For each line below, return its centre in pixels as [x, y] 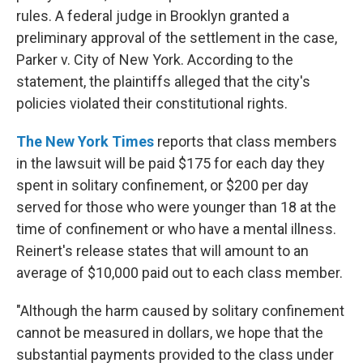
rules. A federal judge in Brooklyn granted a [153, 16]
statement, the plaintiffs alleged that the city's [163, 81]
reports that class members [247, 141]
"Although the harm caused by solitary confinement [180, 311]
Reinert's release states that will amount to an [162, 251]
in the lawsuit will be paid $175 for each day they [171, 163]
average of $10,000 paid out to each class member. [179, 273]
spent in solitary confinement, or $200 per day [162, 185]
